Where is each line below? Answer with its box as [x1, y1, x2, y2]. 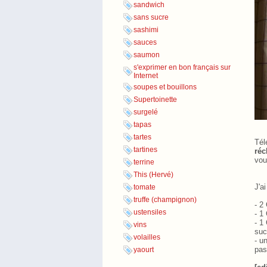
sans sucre [133, 13, 169, 22]
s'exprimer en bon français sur [133, 63, 231, 72]
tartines [133, 145, 157, 154]
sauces [133, 38, 157, 47]
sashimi [133, 26, 159, 35]
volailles [133, 233, 160, 242]
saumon [133, 51, 160, 60]
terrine [133, 158, 154, 167]
